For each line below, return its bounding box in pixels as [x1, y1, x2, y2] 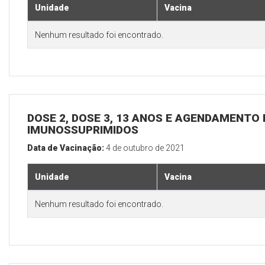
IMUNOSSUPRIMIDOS [27, 123, 138, 137]
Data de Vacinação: [27, 143, 106, 153]
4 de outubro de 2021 [106, 143, 185, 153]
